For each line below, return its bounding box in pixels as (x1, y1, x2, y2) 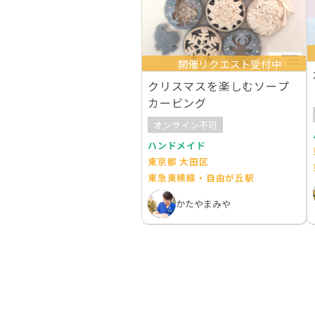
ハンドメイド (147, 138, 206, 152)
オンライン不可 (153, 118, 217, 132)
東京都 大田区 (147, 154, 209, 168)
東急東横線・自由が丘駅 (147, 170, 255, 184)
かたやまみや (175, 197, 231, 211)
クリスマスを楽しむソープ (147, 77, 290, 95)
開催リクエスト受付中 (177, 56, 282, 71)
